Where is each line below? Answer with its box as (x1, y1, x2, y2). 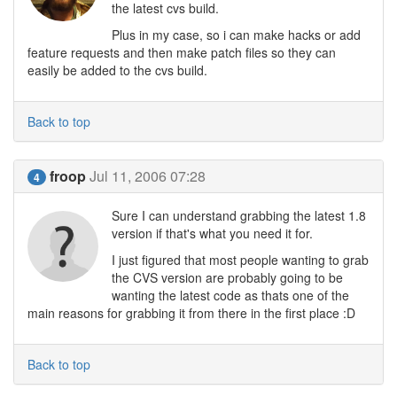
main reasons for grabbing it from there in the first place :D (27, 304, 355, 322)
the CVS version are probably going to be (112, 269, 343, 286)
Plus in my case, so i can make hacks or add (112, 26, 361, 43)
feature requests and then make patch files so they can (27, 43, 336, 61)
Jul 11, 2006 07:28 (90, 166, 206, 186)
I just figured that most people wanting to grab (112, 251, 369, 269)
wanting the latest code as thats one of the (112, 286, 349, 304)
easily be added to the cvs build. (27, 61, 207, 79)
